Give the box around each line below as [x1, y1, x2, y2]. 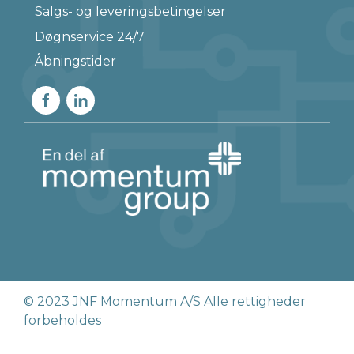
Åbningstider [34, 54, 116, 69]
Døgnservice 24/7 [34, 28, 145, 44]
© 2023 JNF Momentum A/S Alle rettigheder [24, 293, 306, 309]
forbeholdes [24, 312, 101, 328]
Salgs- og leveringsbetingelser [34, 4, 226, 19]
